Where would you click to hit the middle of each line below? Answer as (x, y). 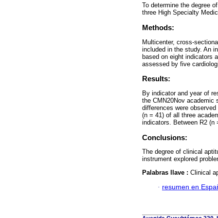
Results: (156, 79)
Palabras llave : (166, 172)
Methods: (158, 28)
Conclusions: (165, 137)
